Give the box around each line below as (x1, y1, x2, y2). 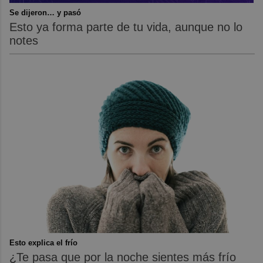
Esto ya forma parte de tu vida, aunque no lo (9, 20, 243, 33)
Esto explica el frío (9, 238, 78, 248)
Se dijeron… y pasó (9, 8, 82, 17)
